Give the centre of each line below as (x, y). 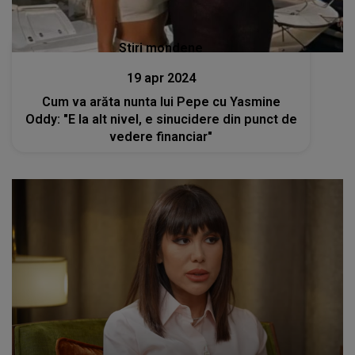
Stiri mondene (161, 48)
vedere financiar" (161, 137)
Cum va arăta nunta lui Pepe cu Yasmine (161, 102)
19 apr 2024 (161, 78)
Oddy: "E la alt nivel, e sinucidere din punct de (161, 120)
